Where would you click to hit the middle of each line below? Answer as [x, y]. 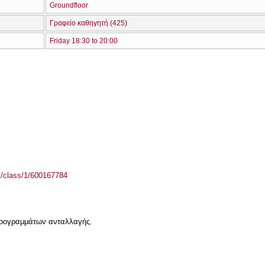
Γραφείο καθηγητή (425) [88, 23]
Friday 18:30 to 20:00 [84, 41]
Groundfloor [69, 5]
